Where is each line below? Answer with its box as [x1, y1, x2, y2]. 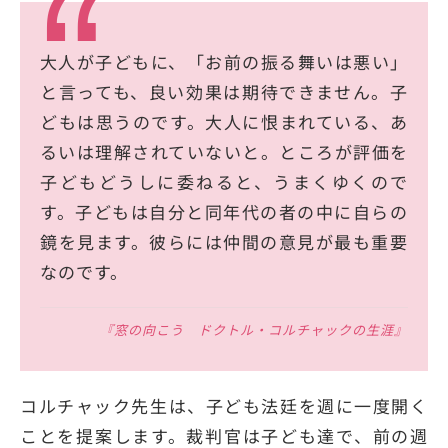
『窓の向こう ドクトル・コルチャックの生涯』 [100, 320, 408, 340]
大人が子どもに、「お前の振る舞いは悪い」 [40, 49, 408, 75]
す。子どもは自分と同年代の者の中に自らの [40, 199, 408, 225]
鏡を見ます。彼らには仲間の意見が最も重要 [40, 229, 408, 255]
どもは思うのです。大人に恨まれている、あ [40, 109, 408, 135]
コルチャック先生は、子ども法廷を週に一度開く [20, 393, 428, 419]
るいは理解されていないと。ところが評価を [40, 139, 408, 165]
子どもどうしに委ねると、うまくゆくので [40, 169, 408, 195]
